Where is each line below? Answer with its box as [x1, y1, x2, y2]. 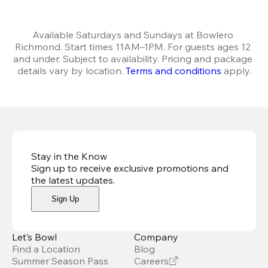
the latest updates [31, 174, 113, 187]
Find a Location [12, 243, 80, 255]
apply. [221, 65, 251, 77]
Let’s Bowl [12, 231, 57, 243]
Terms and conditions [125, 65, 221, 77]
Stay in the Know [31, 150, 107, 163]
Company [134, 231, 178, 243]
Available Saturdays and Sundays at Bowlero [32, 29, 233, 41]
